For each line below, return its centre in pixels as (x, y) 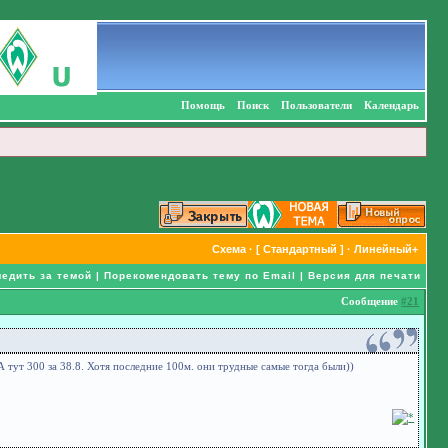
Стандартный (299, 249)
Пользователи (316, 105)
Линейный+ (385, 249)
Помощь (202, 105)
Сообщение (371, 301)
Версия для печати (364, 275)
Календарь (391, 105)
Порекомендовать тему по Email (199, 275)
